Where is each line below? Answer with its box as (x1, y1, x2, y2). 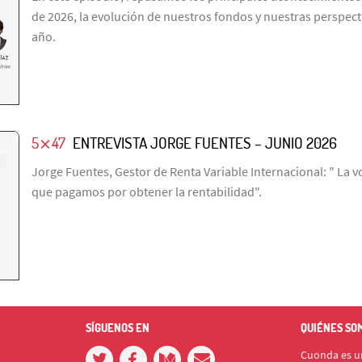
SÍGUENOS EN (85, 320, 149, 335)
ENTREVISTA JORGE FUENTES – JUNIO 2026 (72, 132, 337, 153)
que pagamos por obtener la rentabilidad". (32, 183, 262, 200)
